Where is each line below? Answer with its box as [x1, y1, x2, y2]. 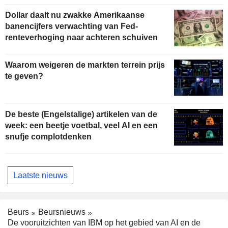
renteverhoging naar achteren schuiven [5, 33, 158, 42]
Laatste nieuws [13, 170, 68, 180]
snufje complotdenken [5, 132, 92, 141]
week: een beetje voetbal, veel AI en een [5, 121, 158, 130]
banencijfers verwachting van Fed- [5, 21, 138, 31]
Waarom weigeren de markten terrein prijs [5, 60, 165, 69]
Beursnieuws [38, 208, 85, 217]
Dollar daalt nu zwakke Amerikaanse [5, 10, 145, 19]
